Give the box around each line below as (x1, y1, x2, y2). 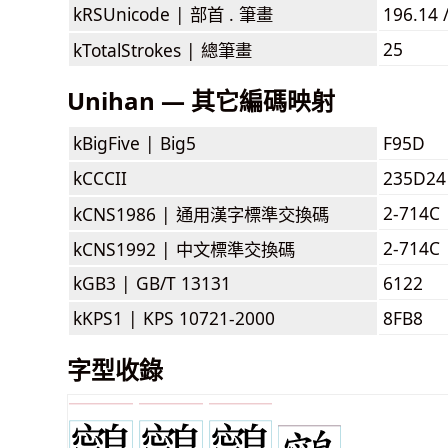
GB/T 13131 (136, 270, 231, 295)
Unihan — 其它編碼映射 (67, 83, 335, 117)
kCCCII (73, 165, 127, 190)
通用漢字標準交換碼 (176, 201, 329, 226)
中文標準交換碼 (176, 236, 295, 261)
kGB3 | (73, 270, 136, 295)
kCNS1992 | (73, 236, 176, 261)
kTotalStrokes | (73, 37, 201, 62)
